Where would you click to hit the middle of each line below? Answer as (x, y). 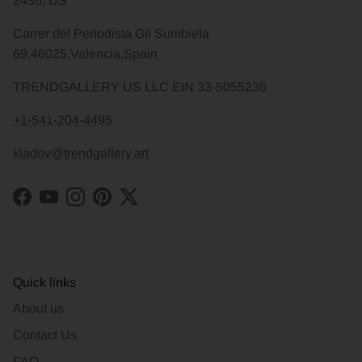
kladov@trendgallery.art (81, 154)
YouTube (74, 205)
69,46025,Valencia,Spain (85, 54)
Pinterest (126, 205)
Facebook (50, 205)
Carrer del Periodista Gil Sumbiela (111, 34)
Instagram (103, 205)
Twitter (147, 205)
